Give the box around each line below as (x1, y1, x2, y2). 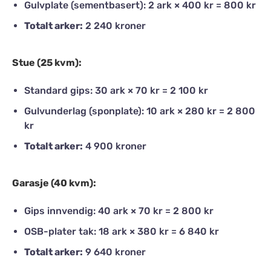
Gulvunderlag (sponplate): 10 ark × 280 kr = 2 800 (24, 105, 255, 117)
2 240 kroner (83, 20, 146, 31)
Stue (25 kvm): (12, 57, 82, 68)
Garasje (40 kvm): (12, 177, 96, 189)
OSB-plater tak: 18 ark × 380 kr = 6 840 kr (24, 226, 219, 237)
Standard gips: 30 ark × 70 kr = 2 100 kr (24, 85, 208, 96)
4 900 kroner (83, 140, 146, 152)
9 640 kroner (83, 246, 146, 258)
